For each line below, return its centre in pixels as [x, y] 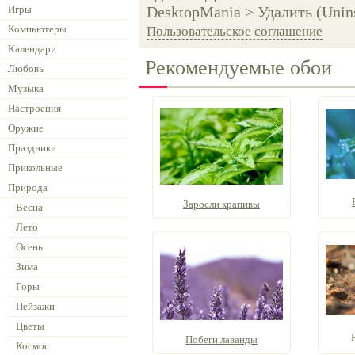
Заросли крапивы [221, 204]
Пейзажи [35, 306]
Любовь [26, 69]
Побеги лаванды [221, 340]
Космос [32, 346]
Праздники [32, 148]
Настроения [34, 108]
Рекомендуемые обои [239, 68]
